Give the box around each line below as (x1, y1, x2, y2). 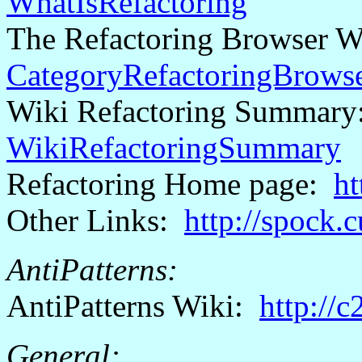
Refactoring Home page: (6, 166, 334, 201)
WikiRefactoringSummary (6, 130, 341, 165)
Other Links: (6, 203, 184, 238)
